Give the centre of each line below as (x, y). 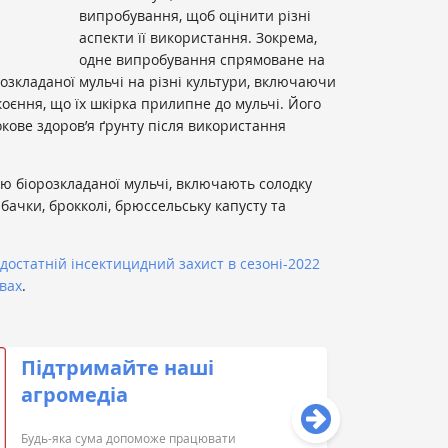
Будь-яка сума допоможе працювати (129, 437)
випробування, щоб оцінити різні (195, 15)
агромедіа (75, 394)
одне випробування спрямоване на (202, 59)
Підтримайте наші (118, 367)
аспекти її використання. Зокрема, (198, 37)
